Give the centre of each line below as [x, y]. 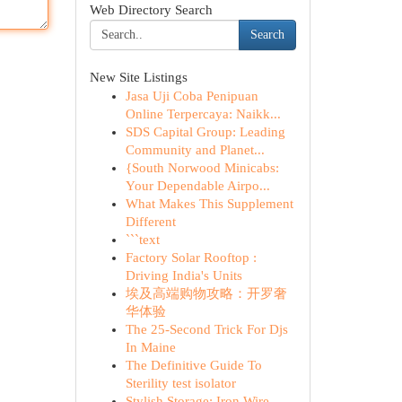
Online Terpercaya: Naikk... [203, 114]
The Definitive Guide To [193, 365]
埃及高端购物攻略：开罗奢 [206, 293]
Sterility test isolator [180, 383]
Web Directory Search [151, 10]
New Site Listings [138, 77]
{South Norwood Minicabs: [202, 168]
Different [150, 222]
